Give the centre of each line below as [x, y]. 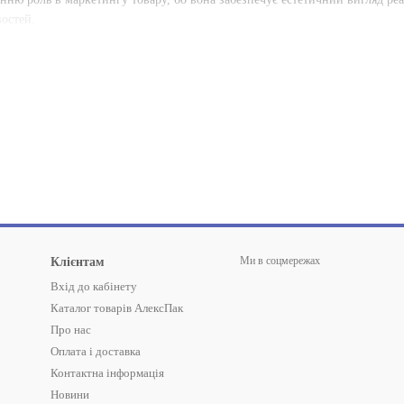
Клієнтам [78, 262]
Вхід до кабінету [94, 286]
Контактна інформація [107, 373]
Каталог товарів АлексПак [117, 308]
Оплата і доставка [96, 351]
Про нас [71, 330]
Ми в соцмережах [280, 261]
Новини [70, 395]
